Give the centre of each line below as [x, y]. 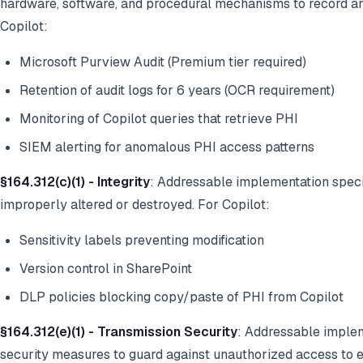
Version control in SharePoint [106, 269]
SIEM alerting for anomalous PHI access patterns [167, 147]
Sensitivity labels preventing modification [142, 241]
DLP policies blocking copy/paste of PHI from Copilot [181, 297]
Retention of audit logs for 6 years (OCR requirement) [177, 91]
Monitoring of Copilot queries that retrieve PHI [159, 119]
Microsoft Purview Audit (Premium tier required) [163, 62]
